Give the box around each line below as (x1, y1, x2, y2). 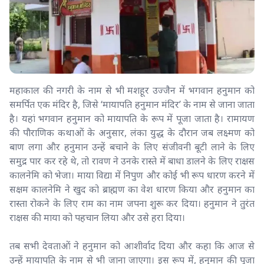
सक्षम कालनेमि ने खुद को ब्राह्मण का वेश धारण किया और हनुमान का (9, 182, 255, 196)
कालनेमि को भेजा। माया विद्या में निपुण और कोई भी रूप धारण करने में (9, 168, 255, 181)
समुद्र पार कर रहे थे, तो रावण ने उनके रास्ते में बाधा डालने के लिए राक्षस (9, 154, 255, 167)
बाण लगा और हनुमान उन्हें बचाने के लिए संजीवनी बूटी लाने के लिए (9, 140, 255, 153)
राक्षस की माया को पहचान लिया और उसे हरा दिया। (9, 210, 185, 224)
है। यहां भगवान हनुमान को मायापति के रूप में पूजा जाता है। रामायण (9, 111, 255, 125)
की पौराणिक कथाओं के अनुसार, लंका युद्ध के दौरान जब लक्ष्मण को (9, 126, 255, 139)
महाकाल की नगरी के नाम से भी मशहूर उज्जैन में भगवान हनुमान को (9, 83, 255, 97)
